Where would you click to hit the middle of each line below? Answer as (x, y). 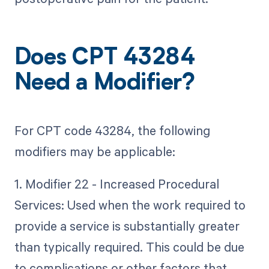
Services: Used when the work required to (130, 204)
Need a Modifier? (104, 84)
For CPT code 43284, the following (112, 130)
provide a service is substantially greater (127, 225)
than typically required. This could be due (129, 246)
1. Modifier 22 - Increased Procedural (116, 183)
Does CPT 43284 (104, 59)
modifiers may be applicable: (95, 151)
